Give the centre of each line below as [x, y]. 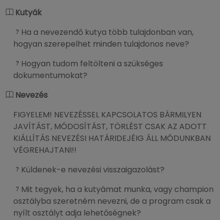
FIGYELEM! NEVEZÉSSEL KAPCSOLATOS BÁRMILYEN [107, 115]
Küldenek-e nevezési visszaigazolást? [93, 170]
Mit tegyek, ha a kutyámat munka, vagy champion [117, 189]
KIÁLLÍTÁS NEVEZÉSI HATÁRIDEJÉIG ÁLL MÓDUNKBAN [112, 138]
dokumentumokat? [50, 75]
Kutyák [28, 13]
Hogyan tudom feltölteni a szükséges [92, 64]
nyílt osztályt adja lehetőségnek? [77, 213]
